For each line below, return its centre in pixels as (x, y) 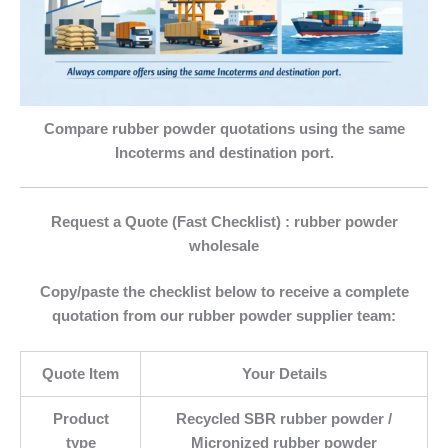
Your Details (284, 374)
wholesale (224, 246)
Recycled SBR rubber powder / (284, 419)
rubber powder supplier (270, 315)
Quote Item (80, 374)
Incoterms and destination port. (224, 153)
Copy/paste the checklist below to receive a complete (224, 291)
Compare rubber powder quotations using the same (224, 129)
